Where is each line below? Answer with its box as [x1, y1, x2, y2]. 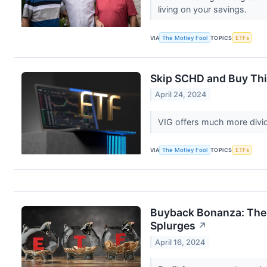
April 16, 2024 [155, 237, 206, 247]
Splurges [150, 219, 195, 232]
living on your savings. [157, 4, 249, 15]
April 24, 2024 [155, 90, 207, 100]
